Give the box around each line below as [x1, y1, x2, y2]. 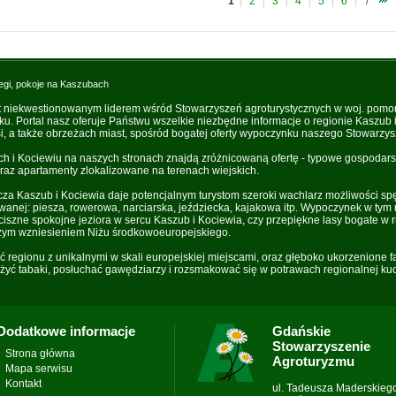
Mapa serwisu [5, 362, 72, 375]
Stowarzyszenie [272, 339, 370, 354]
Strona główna [5, 347, 75, 360]
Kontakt [5, 377, 42, 390]
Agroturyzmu [272, 354, 354, 369]
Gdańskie [272, 324, 331, 339]
